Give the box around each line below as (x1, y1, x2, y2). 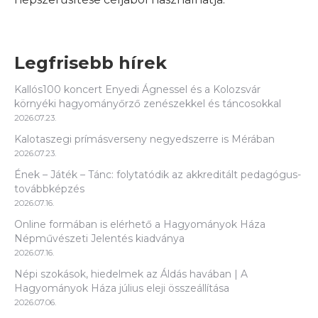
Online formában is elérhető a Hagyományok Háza (14, 217, 265, 231)
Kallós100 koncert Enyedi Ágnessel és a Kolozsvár (14, 82, 261, 96)
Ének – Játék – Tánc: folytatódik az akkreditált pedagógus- (14, 168, 301, 181)
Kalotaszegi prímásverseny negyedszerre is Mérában (14, 132, 275, 146)
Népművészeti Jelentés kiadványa (14, 231, 185, 245)
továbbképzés (14, 182, 84, 195)
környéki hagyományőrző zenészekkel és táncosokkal (14, 97, 281, 110)
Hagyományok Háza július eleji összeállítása (14, 281, 232, 295)
